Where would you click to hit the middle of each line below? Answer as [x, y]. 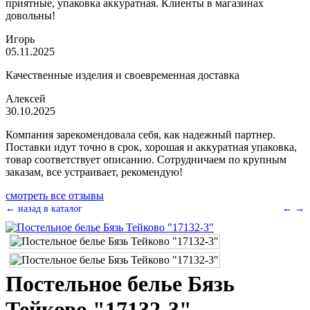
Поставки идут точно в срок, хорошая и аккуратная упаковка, [151, 147]
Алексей [26, 99]
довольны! [30, 16]
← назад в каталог [44, 209]
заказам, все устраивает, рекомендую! [94, 172]
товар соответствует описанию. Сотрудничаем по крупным [146, 159]
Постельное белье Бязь [120, 284]
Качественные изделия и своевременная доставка [122, 75]
